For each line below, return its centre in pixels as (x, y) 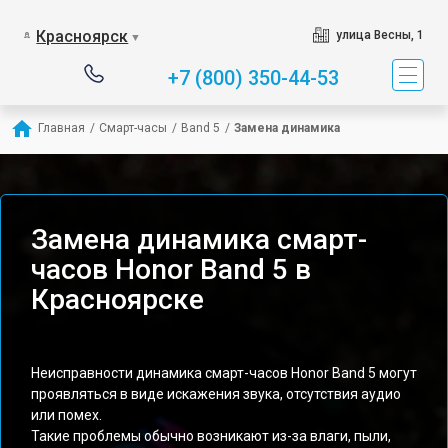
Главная (61, 128)
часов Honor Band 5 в (171, 269)
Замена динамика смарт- (199, 239)
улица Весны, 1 (379, 35)
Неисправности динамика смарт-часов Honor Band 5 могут (224, 373)
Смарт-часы (133, 128)
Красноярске (117, 299)
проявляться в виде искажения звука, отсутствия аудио (216, 394)
